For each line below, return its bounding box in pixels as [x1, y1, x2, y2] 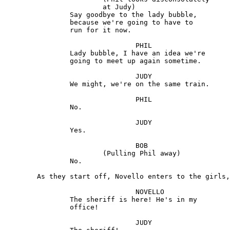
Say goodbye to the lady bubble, [4, 11, 70, 19]
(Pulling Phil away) [4, 149, 103, 158]
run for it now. [4, 26, 70, 34]
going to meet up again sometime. [4, 57, 70, 65]
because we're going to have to [4, 18, 70, 27]
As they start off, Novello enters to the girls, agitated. [4, 172, 37, 181]
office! [4, 203, 70, 212]
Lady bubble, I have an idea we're [4, 49, 70, 57]
